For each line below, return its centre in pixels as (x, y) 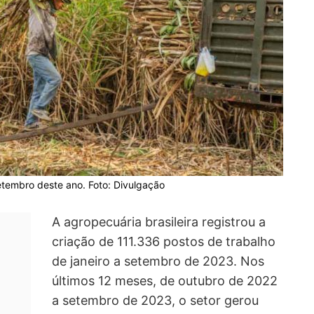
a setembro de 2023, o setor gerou (155, 301)
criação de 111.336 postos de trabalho (164, 242)
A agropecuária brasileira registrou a (159, 222)
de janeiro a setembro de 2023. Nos (158, 261)
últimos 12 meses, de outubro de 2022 (165, 281)
